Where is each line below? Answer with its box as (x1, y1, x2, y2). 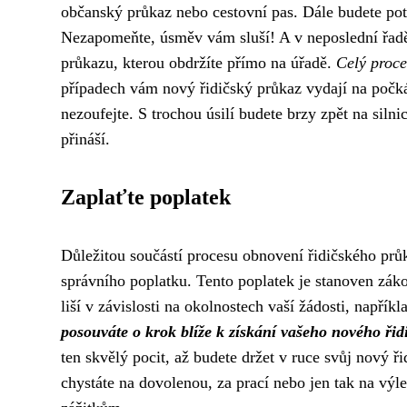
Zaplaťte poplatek (61, 185, 231, 210)
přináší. (61, 130, 110, 149)
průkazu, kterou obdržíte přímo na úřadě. (61, 54, 336, 73)
